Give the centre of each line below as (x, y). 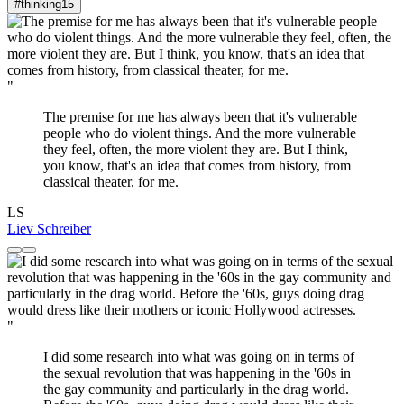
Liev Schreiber (49, 228)
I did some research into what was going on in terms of (199, 356)
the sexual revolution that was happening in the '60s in (197, 372)
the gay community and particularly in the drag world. (196, 389)
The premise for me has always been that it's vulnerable (200, 116)
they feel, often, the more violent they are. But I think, (196, 149)
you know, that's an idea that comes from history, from (197, 165)
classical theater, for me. (111, 181)
